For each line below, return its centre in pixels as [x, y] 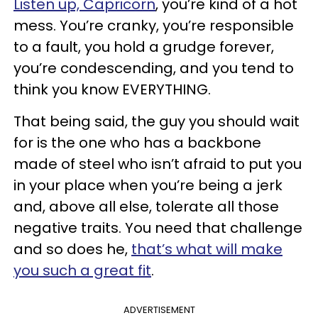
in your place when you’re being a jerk [148, 185]
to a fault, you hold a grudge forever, [144, 46]
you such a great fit [82, 270]
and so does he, [72, 249]
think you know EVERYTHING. [112, 89]
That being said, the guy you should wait [157, 121]
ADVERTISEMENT [159, 309]
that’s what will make [207, 249]
